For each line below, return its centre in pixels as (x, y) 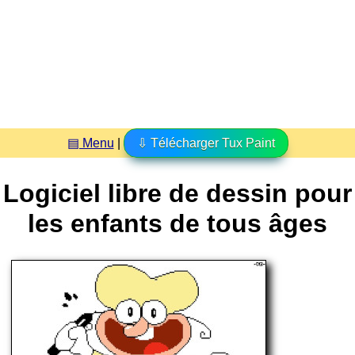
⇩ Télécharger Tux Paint (206, 143)
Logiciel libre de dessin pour (177, 194)
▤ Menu (90, 143)
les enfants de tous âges (177, 224)
